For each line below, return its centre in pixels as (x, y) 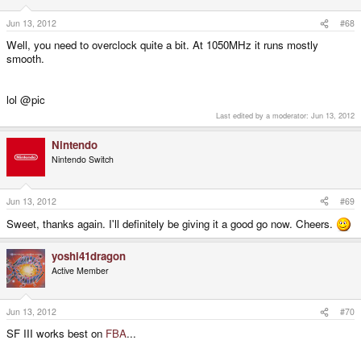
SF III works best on (56, 334)
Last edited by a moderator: (263, 116)
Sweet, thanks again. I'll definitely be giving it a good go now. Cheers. (171, 223)
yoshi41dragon (89, 255)
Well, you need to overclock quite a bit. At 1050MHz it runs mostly (162, 45)
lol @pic (26, 100)
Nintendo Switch (83, 160)
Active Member (80, 270)
